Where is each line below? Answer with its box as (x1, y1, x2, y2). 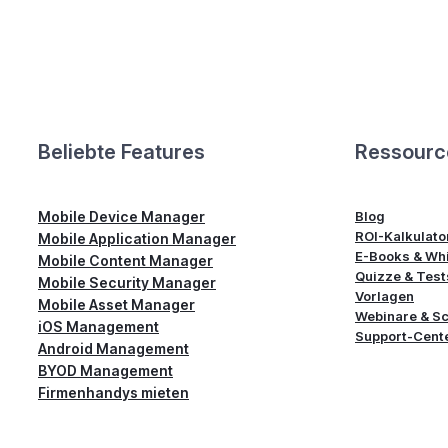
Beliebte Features (38, 139, 205, 164)
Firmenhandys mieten (38, 383, 189, 401)
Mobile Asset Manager (38, 295, 195, 313)
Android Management (38, 339, 189, 357)
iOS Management (38, 317, 159, 335)
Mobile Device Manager (38, 207, 205, 225)
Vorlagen (355, 287, 414, 304)
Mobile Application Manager (38, 229, 236, 247)
